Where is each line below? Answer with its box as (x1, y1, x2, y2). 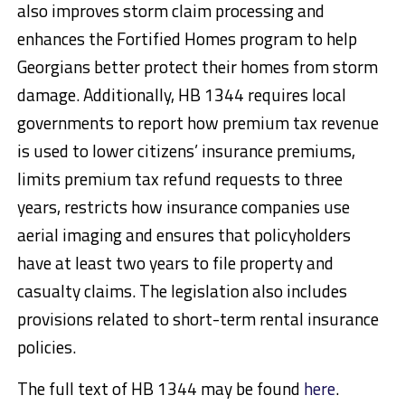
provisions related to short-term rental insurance (16, 305, 379, 332)
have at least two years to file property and (16, 249, 334, 276)
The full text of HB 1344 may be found (16, 374, 304, 401)
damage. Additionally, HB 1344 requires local (16, 80, 346, 108)
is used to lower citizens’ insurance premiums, (16, 137, 355, 164)
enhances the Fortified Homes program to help (16, 24, 357, 52)
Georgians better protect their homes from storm (16, 52, 378, 80)
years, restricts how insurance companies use (16, 193, 350, 220)
